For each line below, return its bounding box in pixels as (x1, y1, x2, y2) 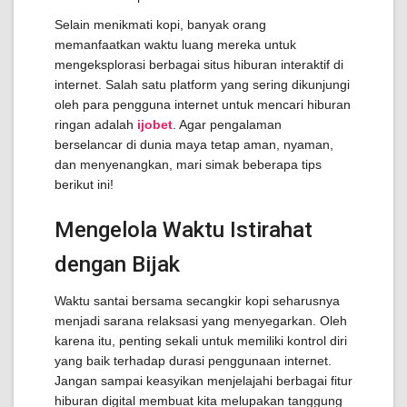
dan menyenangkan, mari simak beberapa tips (55, 157, 322, 172)
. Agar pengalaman (173, 117, 282, 132)
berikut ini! (55, 177, 114, 192)
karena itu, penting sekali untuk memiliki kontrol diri (55, 333, 347, 348)
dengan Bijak (55, 252, 180, 277)
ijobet (137, 117, 173, 132)
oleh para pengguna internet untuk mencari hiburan (55, 97, 351, 112)
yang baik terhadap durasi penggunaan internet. (55, 353, 332, 368)
